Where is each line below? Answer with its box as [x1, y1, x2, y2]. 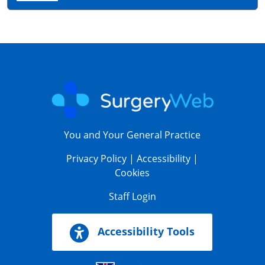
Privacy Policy [66, 152, 127, 166]
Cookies [115, 166, 150, 180]
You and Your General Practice [64, 128, 201, 142]
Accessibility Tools [95, 224, 195, 239]
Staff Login [108, 190, 156, 203]
